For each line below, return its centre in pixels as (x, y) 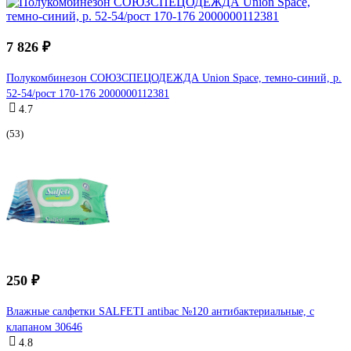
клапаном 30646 (44, 327)
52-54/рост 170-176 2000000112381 (88, 93)
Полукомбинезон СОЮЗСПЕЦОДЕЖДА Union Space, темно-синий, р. (174, 78)
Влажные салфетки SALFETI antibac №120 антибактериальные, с (160, 311)
